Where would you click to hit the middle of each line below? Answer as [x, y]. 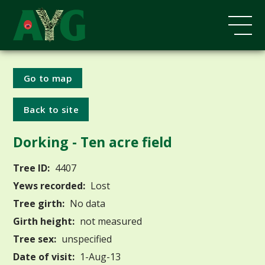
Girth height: [44, 221]
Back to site [51, 109]
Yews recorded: [49, 185]
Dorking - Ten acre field [93, 142]
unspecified [86, 239]
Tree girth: [39, 203]
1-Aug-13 [99, 256]
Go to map [48, 78]
